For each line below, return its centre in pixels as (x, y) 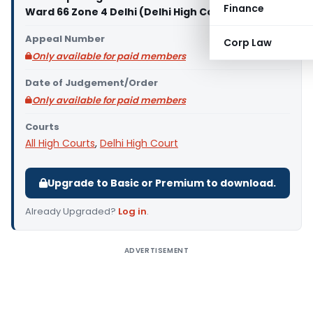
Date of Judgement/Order (92, 83)
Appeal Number (65, 39)
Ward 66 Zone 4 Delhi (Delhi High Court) (130, 12)
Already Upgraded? (72, 211)
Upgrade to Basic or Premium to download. (162, 183)
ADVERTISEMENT (156, 250)
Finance (244, 8)
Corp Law (248, 43)
